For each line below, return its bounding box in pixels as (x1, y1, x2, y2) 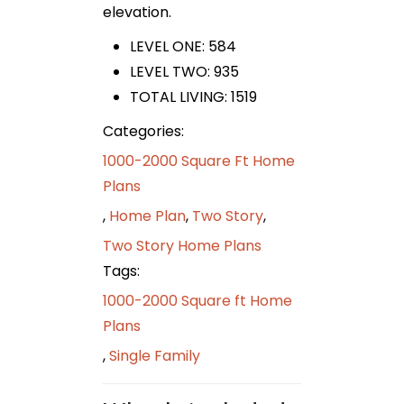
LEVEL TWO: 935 (130, 60, 239, 82)
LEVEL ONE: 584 (130, 35, 236, 57)
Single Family (109, 344, 200, 366)
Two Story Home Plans (103, 234, 262, 256)
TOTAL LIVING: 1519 (130, 86, 257, 107)
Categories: (103, 120, 184, 142)
